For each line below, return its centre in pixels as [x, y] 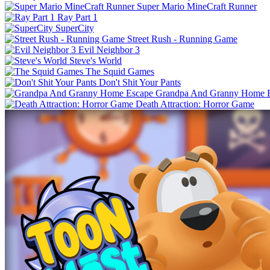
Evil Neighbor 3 [109, 49]
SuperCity [75, 28]
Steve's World [96, 60]
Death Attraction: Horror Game [195, 104]
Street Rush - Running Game [182, 39]
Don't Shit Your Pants [140, 82]
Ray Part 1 [77, 17]
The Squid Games [120, 71]
